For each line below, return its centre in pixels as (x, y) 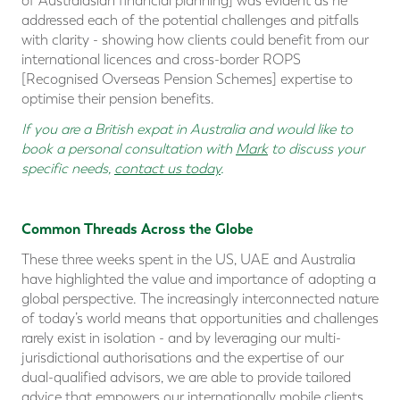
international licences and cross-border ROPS (161, 60)
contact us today (167, 169)
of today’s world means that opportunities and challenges (200, 319)
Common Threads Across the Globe (137, 229)
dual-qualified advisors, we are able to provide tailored (186, 378)
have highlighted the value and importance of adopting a (199, 279)
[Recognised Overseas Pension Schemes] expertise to (187, 79)
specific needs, (68, 169)
